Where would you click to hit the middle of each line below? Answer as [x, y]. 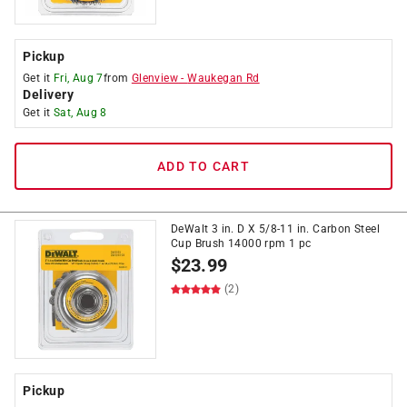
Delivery [48, 94]
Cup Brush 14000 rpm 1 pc [241, 243]
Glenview [155, 78]
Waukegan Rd [223, 78]
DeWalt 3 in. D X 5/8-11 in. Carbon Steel [275, 229]
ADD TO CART [203, 166]
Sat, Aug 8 [80, 113]
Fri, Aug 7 [78, 78]
